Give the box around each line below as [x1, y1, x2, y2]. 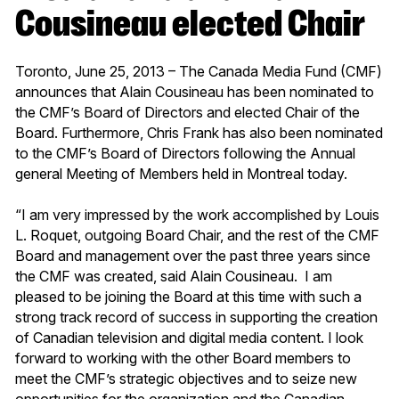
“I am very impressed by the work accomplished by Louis [15, 205, 379, 224]
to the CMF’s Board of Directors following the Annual [15, 143, 355, 162]
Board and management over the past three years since [15, 246, 370, 265]
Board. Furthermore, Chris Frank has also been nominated [15, 123, 383, 142]
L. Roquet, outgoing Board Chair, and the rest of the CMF [15, 225, 379, 244]
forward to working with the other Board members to [15, 348, 351, 367]
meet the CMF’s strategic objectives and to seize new [15, 369, 357, 387]
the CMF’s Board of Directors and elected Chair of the [15, 102, 360, 121]
